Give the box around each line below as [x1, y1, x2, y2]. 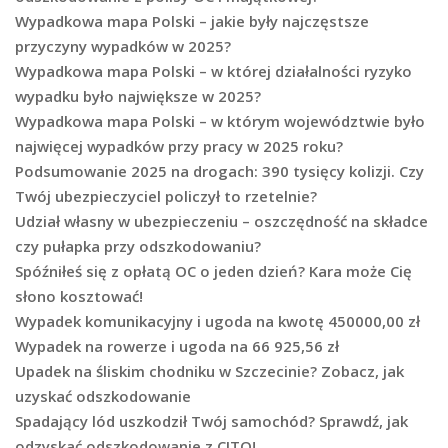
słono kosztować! [15, 286, 143, 307]
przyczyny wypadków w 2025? [15, 36, 231, 57]
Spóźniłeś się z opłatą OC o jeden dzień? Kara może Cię [15, 261, 412, 282]
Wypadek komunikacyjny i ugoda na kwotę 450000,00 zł [15, 311, 420, 332]
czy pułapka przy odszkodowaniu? [15, 236, 261, 257]
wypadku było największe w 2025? [15, 86, 261, 107]
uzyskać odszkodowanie [15, 386, 191, 407]
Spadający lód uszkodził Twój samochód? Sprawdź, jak [15, 411, 408, 432]
